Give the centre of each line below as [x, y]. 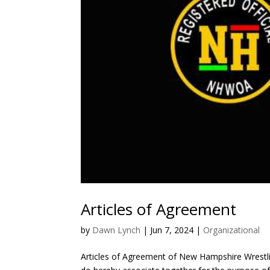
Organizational [232, 230]
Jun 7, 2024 [172, 230]
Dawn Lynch [117, 230]
